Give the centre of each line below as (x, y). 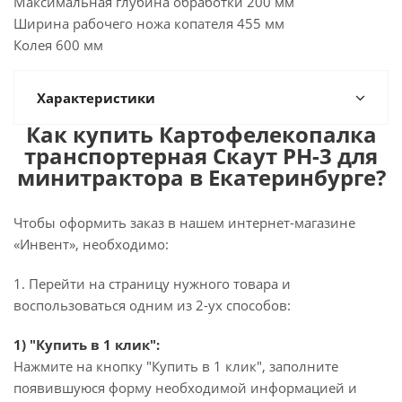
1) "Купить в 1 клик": (87, 345)
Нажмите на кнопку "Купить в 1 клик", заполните (176, 366)
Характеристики (96, 98)
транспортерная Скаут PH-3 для (201, 156)
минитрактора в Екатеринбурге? (201, 177)
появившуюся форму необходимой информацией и (185, 388)
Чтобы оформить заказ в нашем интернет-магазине (184, 223)
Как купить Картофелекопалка (201, 134)
